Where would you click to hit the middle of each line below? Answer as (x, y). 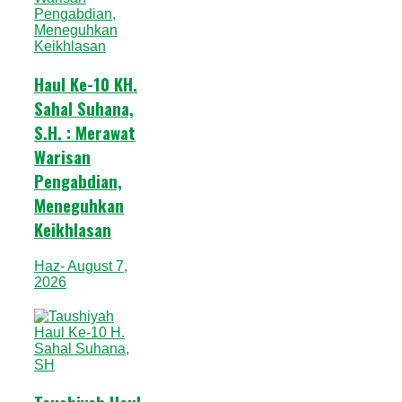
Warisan (62, 157)
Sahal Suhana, (84, 109)
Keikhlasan (73, 230)
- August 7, (94, 266)
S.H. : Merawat (85, 133)
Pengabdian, (78, 181)
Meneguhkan (79, 205)
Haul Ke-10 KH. (86, 84)
